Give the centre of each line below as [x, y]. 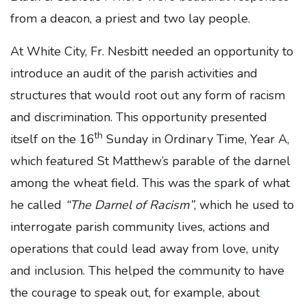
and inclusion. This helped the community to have [147, 270]
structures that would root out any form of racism [148, 95]
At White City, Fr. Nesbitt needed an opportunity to [152, 51]
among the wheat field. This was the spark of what [150, 183]
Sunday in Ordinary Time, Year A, [196, 139]
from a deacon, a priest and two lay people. [130, 18]
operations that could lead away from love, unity [145, 248]
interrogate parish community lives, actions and [140, 226]
